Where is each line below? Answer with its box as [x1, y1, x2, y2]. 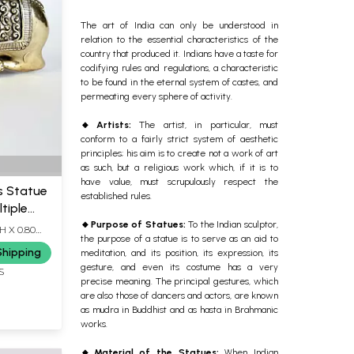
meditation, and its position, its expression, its [81, 247, 278, 258]
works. [81, 318, 107, 330]
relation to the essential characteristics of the [81, 33, 278, 45]
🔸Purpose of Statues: [81, 218, 186, 230]
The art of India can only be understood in [81, 19, 278, 31]
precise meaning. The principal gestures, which [81, 275, 278, 287]
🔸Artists [81, 119, 129, 130]
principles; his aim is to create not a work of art [81, 147, 278, 159]
